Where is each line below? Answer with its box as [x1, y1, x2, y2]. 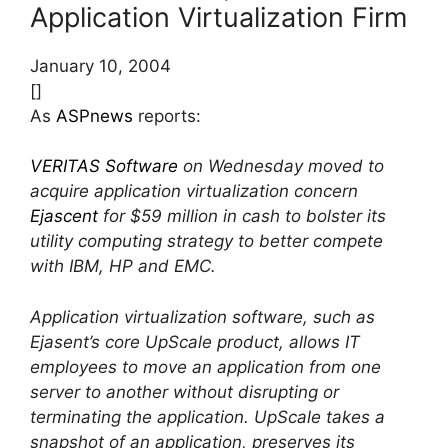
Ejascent [30, 206, 98, 227]
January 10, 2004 [30, 55, 171, 76]
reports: [133, 105, 201, 126]
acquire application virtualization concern [30, 181, 358, 202]
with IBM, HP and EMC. [30, 256, 216, 277]
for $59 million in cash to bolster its [98, 206, 386, 227]
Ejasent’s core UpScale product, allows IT [30, 331, 360, 352]
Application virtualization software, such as [30, 306, 375, 327]
